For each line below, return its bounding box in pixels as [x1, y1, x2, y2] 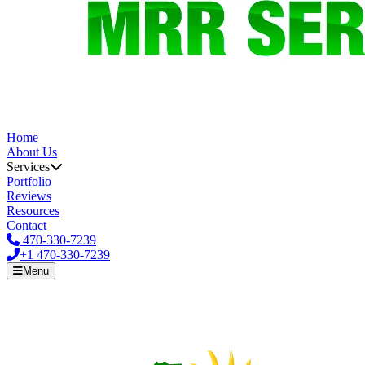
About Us [7, 145, 57, 159]
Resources [7, 204, 59, 218]
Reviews [7, 189, 51, 203]
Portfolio [7, 174, 51, 188]
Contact [7, 218, 46, 232]
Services [7, 160, 50, 174]
